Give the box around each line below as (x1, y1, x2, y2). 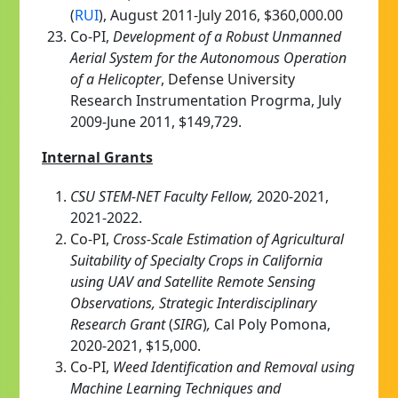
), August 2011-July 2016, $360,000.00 (99, 4, 343, 25)
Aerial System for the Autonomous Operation (70, 47, 346, 68)
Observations (70, 292, 152, 313)
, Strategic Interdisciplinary (152, 292, 316, 313)
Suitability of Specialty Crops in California (70, 250, 322, 270)
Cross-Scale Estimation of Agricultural (113, 228, 344, 249)
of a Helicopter (70, 68, 161, 89)
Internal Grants (42, 147, 153, 167)
